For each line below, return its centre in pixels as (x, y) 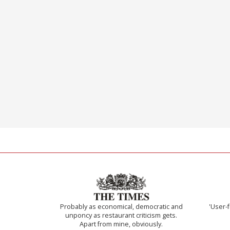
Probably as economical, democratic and (121, 207)
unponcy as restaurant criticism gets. (121, 216)
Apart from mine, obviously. (121, 224)
